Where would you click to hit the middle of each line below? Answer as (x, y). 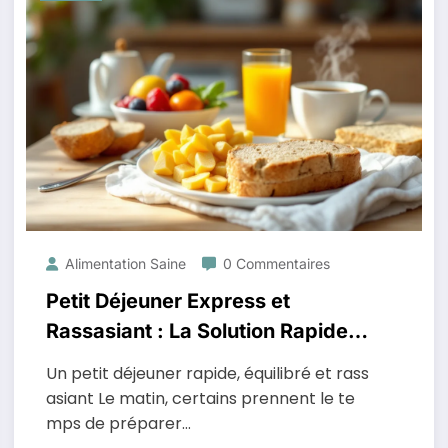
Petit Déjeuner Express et (167, 301)
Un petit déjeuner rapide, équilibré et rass (207, 373)
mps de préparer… (118, 423)
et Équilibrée (106, 361)
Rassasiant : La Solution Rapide (196, 331)
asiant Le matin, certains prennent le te (200, 398)
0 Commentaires (276, 263)
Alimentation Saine (125, 263)
